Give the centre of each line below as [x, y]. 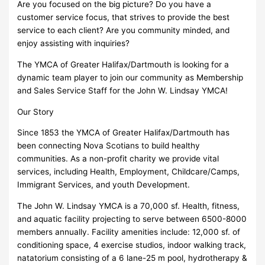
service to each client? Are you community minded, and [124, 30]
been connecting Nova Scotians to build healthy [109, 146]
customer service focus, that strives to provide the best [124, 17]
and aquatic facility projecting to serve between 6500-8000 [132, 219]
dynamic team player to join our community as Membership [130, 77]
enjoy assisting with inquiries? [74, 43]
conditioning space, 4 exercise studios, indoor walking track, [132, 245]
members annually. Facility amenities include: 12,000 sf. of [129, 232]
